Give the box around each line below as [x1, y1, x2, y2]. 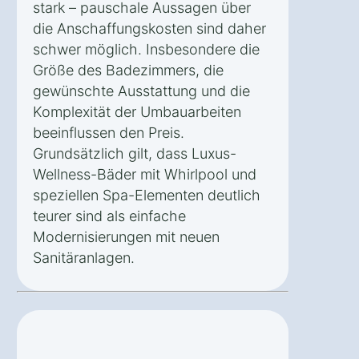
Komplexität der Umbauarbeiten [33, 103, 241, 120]
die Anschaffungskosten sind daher [33, 19, 266, 37]
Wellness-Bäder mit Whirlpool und [33, 165, 256, 183]
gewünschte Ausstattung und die [33, 82, 250, 99]
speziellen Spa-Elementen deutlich [33, 186, 260, 204]
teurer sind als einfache [33, 207, 186, 224]
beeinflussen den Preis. [33, 123, 184, 141]
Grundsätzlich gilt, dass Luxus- [33, 144, 236, 162]
